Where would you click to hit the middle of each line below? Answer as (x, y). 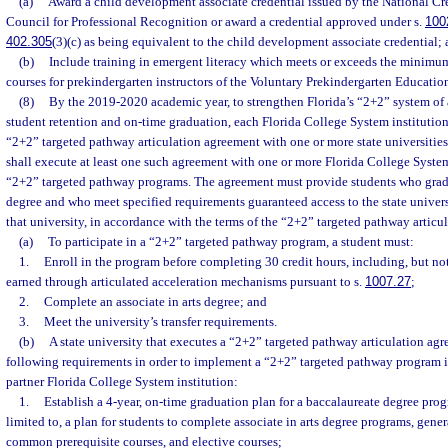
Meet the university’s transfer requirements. (160, 321)
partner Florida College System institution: (122, 381)
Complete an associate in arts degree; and (155, 301)
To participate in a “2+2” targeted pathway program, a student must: (230, 241)
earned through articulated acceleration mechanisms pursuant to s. (185, 281)
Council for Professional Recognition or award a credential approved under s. (215, 21)
